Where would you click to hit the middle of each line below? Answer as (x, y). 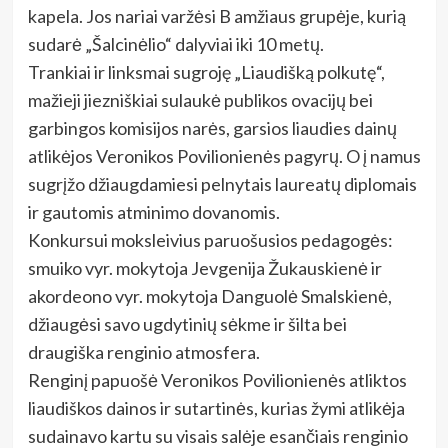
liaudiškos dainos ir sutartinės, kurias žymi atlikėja (216, 407)
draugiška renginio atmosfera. (143, 351)
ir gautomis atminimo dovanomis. (153, 211)
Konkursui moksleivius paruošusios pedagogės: (210, 239)
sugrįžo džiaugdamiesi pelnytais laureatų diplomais (222, 183)
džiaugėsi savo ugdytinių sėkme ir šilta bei (187, 323)
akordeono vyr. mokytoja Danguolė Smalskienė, (209, 295)
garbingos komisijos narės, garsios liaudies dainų (212, 127)
